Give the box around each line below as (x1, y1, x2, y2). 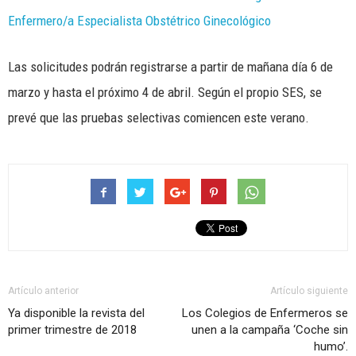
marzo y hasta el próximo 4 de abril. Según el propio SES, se (8, 83, 322, 100)
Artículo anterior (8, 284, 79, 296)
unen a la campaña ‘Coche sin (192, 322, 348, 337)
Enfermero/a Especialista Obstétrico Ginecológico (8, 12, 271, 29)
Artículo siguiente (270, 284, 348, 296)
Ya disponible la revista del (8, 305, 145, 320)
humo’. (314, 339, 348, 354)
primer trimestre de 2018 (8, 322, 137, 337)
